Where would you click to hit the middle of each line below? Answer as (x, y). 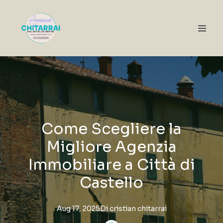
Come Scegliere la (111, 129)
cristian (122, 209)
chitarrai (152, 209)
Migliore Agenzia (111, 147)
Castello (111, 183)
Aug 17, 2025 (78, 209)
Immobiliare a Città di (111, 165)
